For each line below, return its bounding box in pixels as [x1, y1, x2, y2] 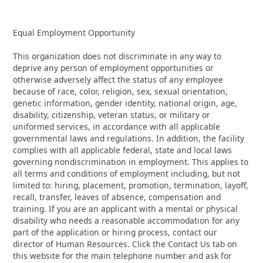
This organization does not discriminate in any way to [13, 50, 222, 62]
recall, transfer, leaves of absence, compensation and [13, 191, 221, 203]
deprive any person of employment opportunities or [13, 62, 214, 73]
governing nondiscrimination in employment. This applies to [13, 156, 249, 167]
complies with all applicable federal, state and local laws [13, 144, 232, 156]
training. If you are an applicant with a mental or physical [13, 203, 238, 214]
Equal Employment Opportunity [13, 26, 136, 38]
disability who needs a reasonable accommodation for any [13, 214, 240, 226]
